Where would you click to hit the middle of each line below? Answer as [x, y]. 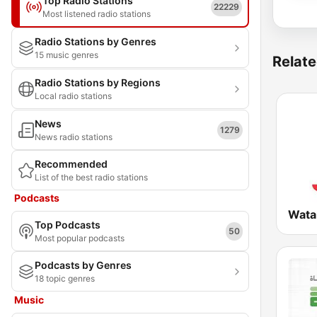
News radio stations [74, 137]
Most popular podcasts [80, 238]
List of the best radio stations [91, 177]
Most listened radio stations [97, 14]
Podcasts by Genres [83, 265]
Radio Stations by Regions [98, 82]
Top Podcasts [68, 225]
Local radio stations [73, 96]
